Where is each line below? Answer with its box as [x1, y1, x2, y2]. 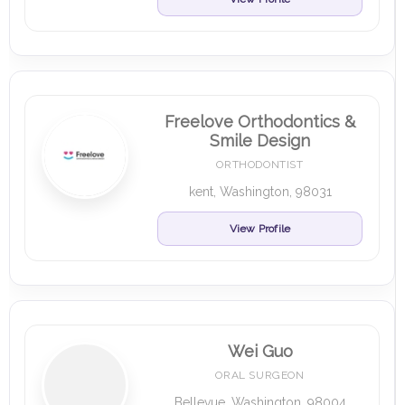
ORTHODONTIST [216, 158, 304, 171]
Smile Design [210, 131, 310, 150]
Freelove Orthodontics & [165, 112, 355, 131]
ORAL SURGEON [215, 369, 305, 381]
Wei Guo [227, 342, 293, 361]
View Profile [229, 222, 291, 235]
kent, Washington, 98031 [188, 184, 332, 199]
